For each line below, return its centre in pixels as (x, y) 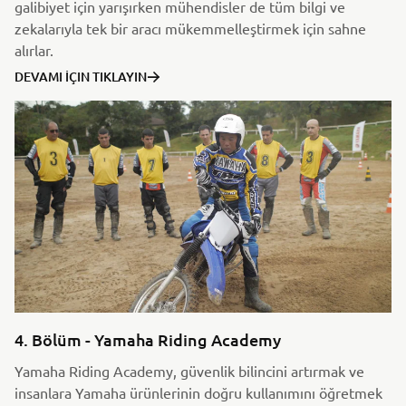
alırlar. (34, 49)
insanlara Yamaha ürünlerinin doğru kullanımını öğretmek (198, 392)
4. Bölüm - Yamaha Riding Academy (148, 339)
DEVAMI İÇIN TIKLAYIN (81, 76)
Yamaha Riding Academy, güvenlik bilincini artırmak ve (189, 370)
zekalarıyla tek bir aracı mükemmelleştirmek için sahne (190, 28)
